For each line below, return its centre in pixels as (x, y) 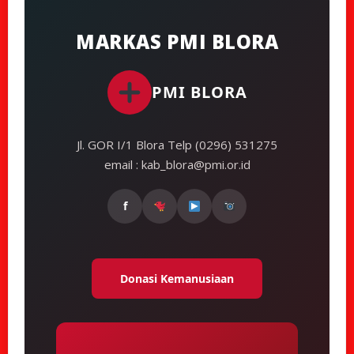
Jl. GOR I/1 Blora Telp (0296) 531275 (177, 144)
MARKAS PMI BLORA (177, 41)
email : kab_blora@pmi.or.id (177, 164)
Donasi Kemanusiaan (177, 278)
